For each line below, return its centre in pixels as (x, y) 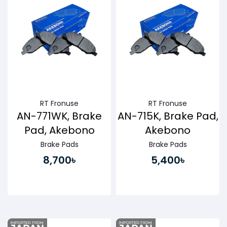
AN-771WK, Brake (59, 116)
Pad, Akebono (59, 130)
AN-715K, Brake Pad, (168, 116)
